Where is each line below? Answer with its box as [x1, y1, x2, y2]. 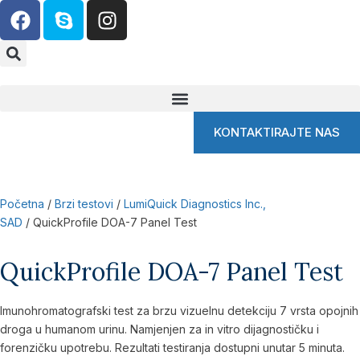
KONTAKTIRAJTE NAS [214, 125, 340, 140]
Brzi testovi [55, 197, 113, 211]
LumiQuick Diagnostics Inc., [124, 197, 266, 211]
